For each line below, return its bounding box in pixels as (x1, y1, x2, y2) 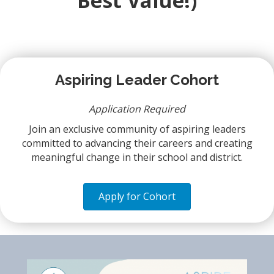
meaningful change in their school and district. (31, 150, 243, 165)
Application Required (89, 102, 185, 116)
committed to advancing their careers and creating (21, 136, 253, 150)
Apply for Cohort (98, 190, 176, 204)
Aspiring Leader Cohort (55, 71, 219, 89)
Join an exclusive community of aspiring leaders (28, 122, 246, 136)
